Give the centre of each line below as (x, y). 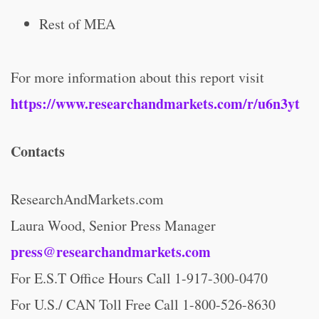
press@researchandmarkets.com (111, 252)
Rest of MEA (77, 24)
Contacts (38, 151)
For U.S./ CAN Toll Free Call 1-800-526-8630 (143, 304)
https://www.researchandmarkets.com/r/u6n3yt (155, 104)
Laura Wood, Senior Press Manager (113, 225)
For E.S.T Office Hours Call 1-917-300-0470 (139, 278)
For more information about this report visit (137, 77)
